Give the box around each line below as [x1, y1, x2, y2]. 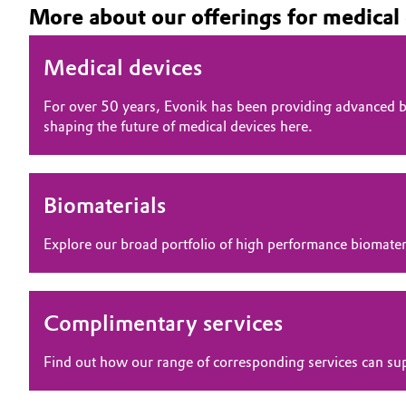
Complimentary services [43, 310, 283, 336]
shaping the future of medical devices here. [43, 118, 313, 135]
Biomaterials [43, 192, 166, 218]
